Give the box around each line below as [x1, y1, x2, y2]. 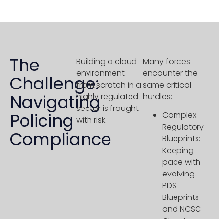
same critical [143, 79, 191, 91]
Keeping [162, 145, 194, 156]
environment [76, 67, 125, 79]
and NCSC [162, 203, 201, 215]
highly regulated [76, 91, 138, 103]
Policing [10, 109, 74, 133]
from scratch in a [76, 79, 141, 91]
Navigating [10, 90, 101, 114]
